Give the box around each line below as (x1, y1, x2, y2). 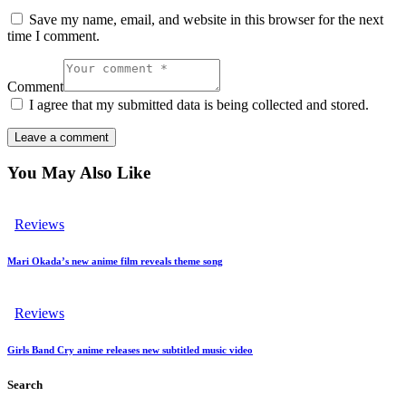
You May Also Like (7, 163, 150, 183)
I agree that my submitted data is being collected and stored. (29, 96, 369, 112)
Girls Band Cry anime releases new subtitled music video (7, 344, 253, 356)
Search (7, 378, 43, 391)
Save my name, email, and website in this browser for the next (29, 11, 383, 27)
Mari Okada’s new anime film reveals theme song (7, 256, 223, 267)
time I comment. (7, 27, 100, 43)
